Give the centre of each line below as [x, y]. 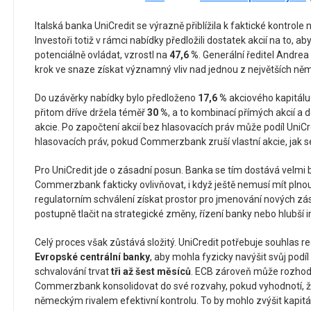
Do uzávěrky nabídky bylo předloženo [116, 98]
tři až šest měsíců [151, 272]
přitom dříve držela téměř [91, 113]
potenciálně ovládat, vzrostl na [102, 55]
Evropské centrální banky [92, 257]
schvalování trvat [73, 272]
